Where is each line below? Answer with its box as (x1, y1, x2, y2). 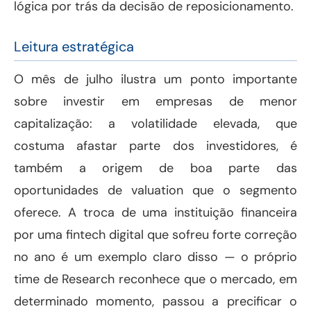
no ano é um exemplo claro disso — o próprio (14, 249, 297, 266)
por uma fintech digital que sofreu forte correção (14, 226, 297, 244)
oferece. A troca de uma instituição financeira (14, 204, 297, 221)
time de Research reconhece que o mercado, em (14, 271, 297, 288)
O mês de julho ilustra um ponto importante (14, 71, 297, 88)
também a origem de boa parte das (14, 160, 297, 177)
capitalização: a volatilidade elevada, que (14, 115, 297, 133)
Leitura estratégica (14, 37, 134, 56)
